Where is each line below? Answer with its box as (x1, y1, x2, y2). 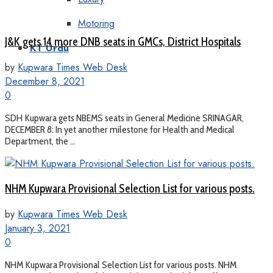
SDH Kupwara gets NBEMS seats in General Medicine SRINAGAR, (5, 112, 244, 124)
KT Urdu (29, 44, 69, 54)
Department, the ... (5, 135, 76, 147)
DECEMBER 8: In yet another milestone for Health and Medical (5, 123, 235, 135)
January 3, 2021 (5, 221, 70, 236)
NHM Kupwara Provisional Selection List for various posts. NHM (5, 259, 236, 271)
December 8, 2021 (5, 74, 85, 88)
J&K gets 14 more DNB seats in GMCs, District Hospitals (5, 35, 241, 49)
